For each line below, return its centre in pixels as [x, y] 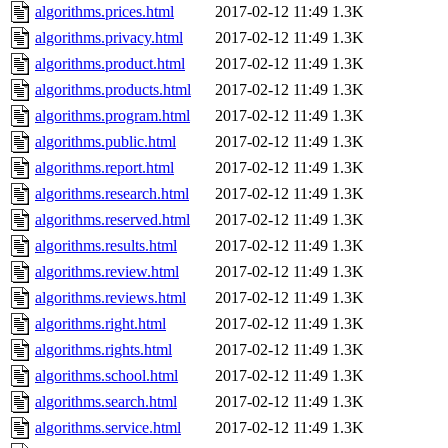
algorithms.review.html [107, 272]
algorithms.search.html [106, 402]
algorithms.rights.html [103, 350]
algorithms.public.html [105, 142]
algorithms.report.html [104, 168]
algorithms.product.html [110, 64]
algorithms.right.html [100, 324]
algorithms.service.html [108, 428]
